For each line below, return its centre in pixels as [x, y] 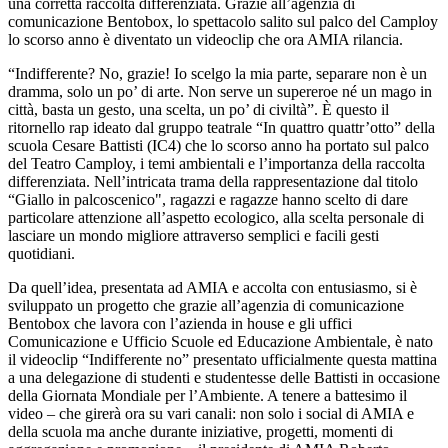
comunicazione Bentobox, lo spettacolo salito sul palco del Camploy [223, 22]
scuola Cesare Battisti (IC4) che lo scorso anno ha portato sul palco [218, 146]
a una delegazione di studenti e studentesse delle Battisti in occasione [224, 378]
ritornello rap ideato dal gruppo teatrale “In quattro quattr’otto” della [221, 128]
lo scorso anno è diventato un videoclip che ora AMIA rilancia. [205, 40]
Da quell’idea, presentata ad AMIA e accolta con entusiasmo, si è [212, 288]
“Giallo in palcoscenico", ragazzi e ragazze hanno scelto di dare [208, 200]
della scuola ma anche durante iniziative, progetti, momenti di [200, 432]
